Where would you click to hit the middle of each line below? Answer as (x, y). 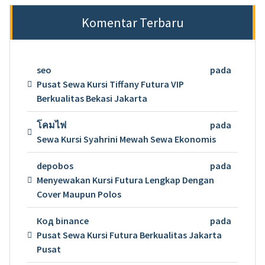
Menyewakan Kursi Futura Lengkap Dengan (125, 180)
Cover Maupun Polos (79, 194)
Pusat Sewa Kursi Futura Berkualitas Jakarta (129, 235)
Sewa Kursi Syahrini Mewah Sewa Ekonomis (126, 139)
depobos (55, 166)
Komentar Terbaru (132, 23)
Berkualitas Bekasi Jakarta (92, 98)
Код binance (62, 221)
